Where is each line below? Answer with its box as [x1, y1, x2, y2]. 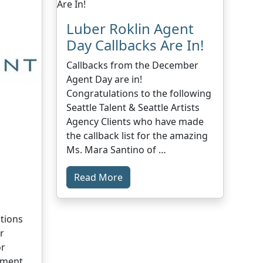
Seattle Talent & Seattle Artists [66, 100, 200, 114]
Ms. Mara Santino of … [66, 143, 167, 156]
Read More [74, 170, 123, 184]
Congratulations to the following [66, 86, 212, 100]
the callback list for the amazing [66, 129, 208, 142]
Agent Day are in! [66, 72, 143, 86]
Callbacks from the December [66, 58, 199, 72]
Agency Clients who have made [66, 114, 204, 128]
